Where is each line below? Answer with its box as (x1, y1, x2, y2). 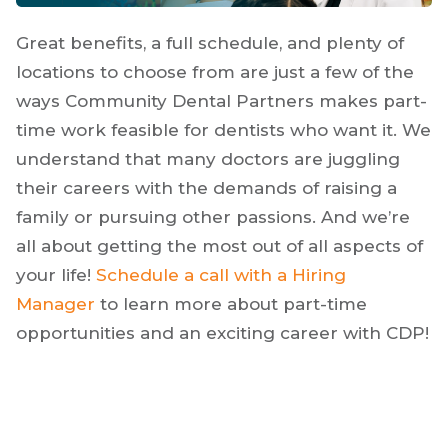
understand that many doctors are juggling (16, 148, 400, 169)
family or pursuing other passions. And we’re (16, 206, 410, 227)
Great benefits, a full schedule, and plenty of (16, 32, 404, 53)
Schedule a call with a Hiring (96, 264, 346, 285)
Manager (16, 293, 95, 314)
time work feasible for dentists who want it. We (16, 119, 431, 140)
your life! (16, 264, 96, 285)
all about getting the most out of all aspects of (16, 235, 423, 256)
